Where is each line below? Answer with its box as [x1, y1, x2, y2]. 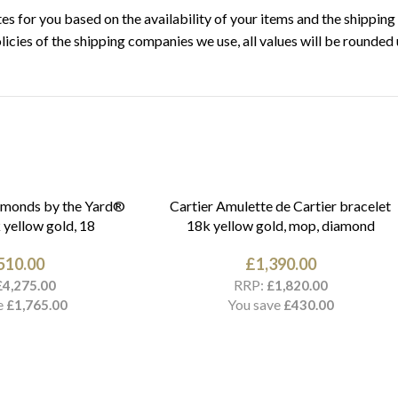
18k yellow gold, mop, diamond [186, 216, 375, 234]
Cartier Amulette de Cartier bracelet [170, 196, 392, 214]
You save [227, 295, 283, 313]
